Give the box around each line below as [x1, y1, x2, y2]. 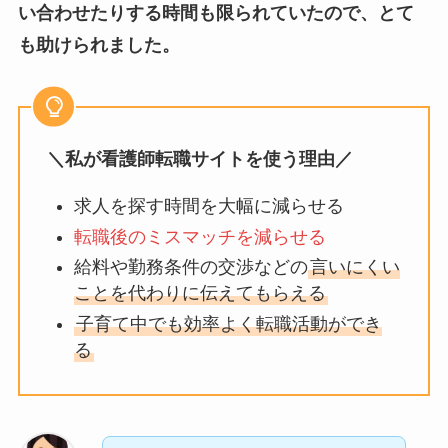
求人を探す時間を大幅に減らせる [73, 196, 344, 217]
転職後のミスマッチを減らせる [73, 226, 326, 247]
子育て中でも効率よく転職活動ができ [75, 313, 382, 334]
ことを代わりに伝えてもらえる [73, 283, 326, 304]
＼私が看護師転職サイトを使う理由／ [46, 149, 353, 170]
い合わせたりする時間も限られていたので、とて [17, 2, 414, 23]
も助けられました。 [17, 34, 180, 55]
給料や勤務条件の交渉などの [73, 257, 308, 278]
